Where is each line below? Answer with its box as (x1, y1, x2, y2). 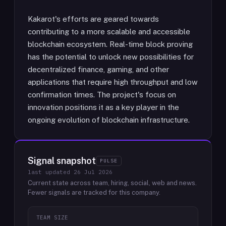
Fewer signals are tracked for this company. (28, 189, 160, 196)
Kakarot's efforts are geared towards (28, 15, 159, 23)
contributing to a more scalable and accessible (28, 27, 190, 36)
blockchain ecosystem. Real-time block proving (28, 40, 193, 48)
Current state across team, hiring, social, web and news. (28, 179, 197, 187)
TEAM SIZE (36, 214, 69, 221)
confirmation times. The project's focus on (28, 90, 176, 99)
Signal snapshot (28, 155, 96, 166)
